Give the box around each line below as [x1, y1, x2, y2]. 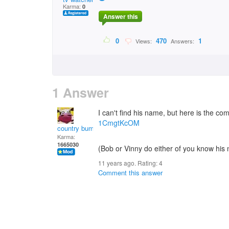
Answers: [169, 37, 196, 45]
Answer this [103, 12, 138, 21]
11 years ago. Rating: [98, 158, 159, 167]
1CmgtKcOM [98, 118, 140, 128]
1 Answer [52, 83, 109, 102]
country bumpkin [57, 123, 106, 133]
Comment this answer [98, 168, 163, 177]
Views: [132, 37, 153, 45]
